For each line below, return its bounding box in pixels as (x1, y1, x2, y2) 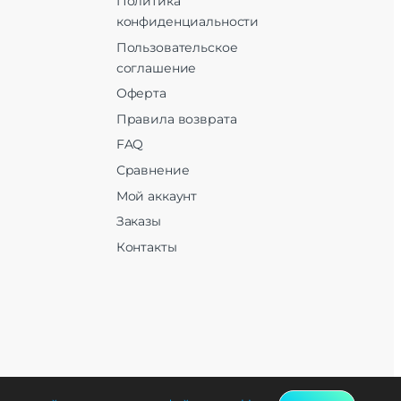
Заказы (115, 213, 161, 230)
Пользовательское (115, 38, 238, 55)
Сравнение (115, 161, 190, 178)
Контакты (115, 238, 177, 255)
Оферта (115, 85, 166, 102)
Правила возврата (115, 110, 237, 127)
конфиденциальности (115, 13, 260, 30)
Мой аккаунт (115, 187, 198, 204)
